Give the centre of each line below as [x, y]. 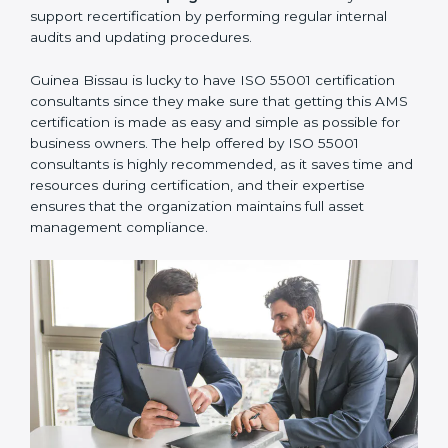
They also [352, 78]
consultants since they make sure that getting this [200, 184]
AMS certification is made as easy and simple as [192, 205]
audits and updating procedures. [141, 120]
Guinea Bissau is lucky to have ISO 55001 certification [212, 163]
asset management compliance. [139, 310]
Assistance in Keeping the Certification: [179, 78]
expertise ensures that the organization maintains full [210, 289]
